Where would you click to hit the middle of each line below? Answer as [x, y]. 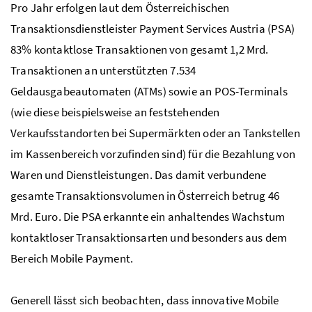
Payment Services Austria [202, 28]
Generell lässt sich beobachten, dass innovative [128, 300]
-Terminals [262, 91]
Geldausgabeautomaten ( [74, 91]
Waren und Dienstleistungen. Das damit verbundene [139, 174]
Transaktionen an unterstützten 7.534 [103, 70]
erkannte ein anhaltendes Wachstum [193, 216]
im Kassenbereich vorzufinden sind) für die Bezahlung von [153, 154]
